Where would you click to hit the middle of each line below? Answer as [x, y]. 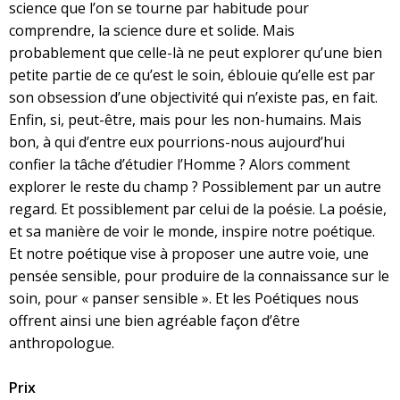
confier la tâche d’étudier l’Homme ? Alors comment [179, 165]
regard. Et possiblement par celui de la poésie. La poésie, [198, 209]
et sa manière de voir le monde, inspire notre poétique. [192, 232]
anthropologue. [62, 343]
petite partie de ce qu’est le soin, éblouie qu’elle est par [192, 75]
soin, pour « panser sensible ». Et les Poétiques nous [184, 299]
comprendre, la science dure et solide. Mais [152, 31]
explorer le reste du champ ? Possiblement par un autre [195, 187]
